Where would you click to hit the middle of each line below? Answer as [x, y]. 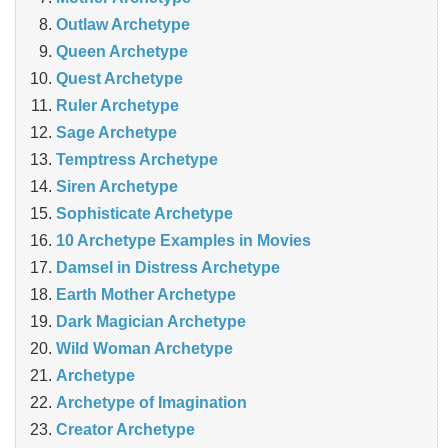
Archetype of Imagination [151, 403]
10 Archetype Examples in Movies [183, 241]
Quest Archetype [119, 79]
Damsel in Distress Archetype [168, 268]
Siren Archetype [117, 187]
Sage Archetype [116, 133]
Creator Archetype [125, 430]
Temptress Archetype [137, 160]
